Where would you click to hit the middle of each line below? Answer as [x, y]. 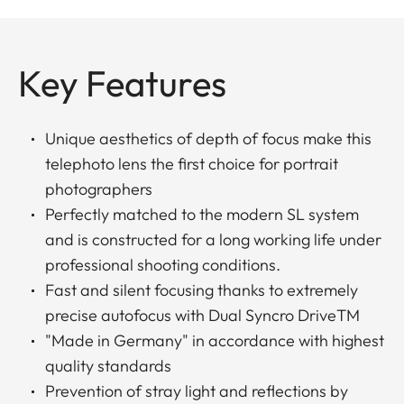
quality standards [108, 366]
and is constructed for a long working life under [213, 240]
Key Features [122, 83]
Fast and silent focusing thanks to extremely [202, 290]
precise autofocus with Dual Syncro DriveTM [202, 316]
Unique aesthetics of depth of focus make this [208, 139]
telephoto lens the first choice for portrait [192, 164]
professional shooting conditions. [163, 265]
